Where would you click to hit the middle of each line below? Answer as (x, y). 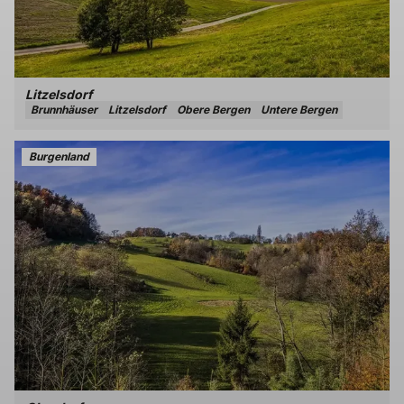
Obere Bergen (213, 109)
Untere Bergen (299, 109)
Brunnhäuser (64, 109)
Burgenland (59, 156)
